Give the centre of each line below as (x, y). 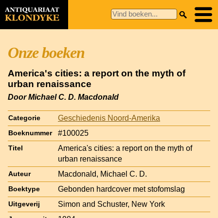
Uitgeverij (24, 204)
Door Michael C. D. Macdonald (63, 97)
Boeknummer (30, 133)
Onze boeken (46, 53)
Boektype (24, 189)
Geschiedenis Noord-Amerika (109, 118)
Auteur (19, 174)
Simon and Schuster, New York (111, 204)
